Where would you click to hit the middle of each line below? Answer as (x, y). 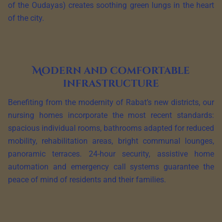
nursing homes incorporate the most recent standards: (111, 115)
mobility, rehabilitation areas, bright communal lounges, (111, 141)
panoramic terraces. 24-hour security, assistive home (111, 154)
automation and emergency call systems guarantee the (111, 167)
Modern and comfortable (111, 71)
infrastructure (111, 84)
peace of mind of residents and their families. (87, 180)
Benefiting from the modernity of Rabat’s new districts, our (111, 103)
